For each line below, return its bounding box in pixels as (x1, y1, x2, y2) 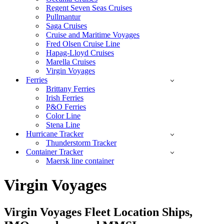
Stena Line (46, 120, 80, 129)
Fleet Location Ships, (81, 205, 192, 218)
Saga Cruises (46, 21, 87, 30)
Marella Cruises (46, 57, 95, 66)
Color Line (46, 111, 80, 120)
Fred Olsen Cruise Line (46, 39, 120, 48)
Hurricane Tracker (26, 129, 83, 138)
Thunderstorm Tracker (46, 138, 116, 147)
